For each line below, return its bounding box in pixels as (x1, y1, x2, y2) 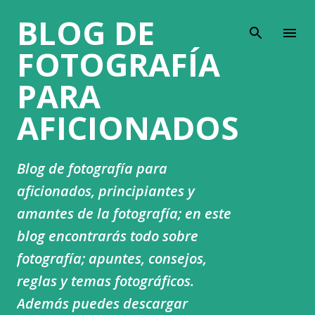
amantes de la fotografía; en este (17, 204, 231, 223)
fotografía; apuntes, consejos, (17, 249, 207, 268)
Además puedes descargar (17, 294, 188, 313)
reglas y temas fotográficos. (17, 271, 194, 290)
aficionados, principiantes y (17, 181, 195, 200)
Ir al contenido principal (106, 12, 209, 23)
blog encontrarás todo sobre (17, 226, 198, 245)
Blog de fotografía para (17, 159, 167, 178)
